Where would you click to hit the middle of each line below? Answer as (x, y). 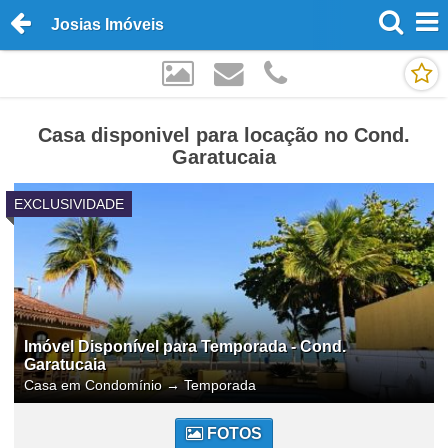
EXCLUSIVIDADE (68, 203)
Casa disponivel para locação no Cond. (224, 134)
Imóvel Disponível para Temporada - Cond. (184, 346)
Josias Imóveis (107, 24)
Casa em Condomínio (94, 384)
